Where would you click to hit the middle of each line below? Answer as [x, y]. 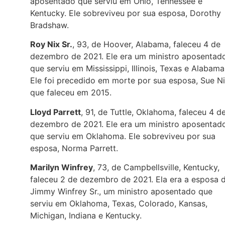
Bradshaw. [49, 25]
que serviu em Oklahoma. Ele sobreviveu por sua [123, 136]
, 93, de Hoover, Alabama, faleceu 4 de [146, 44]
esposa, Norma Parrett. [75, 148]
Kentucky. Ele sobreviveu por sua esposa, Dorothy [126, 13]
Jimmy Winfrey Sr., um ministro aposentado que [121, 192]
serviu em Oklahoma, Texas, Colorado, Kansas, [119, 204]
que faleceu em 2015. [71, 93]
